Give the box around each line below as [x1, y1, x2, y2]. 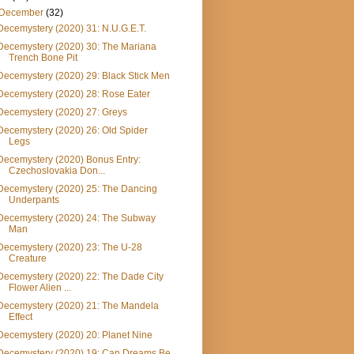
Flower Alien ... [8, 282, 71, 294]
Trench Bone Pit [8, 52, 77, 64]
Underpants [8, 194, 59, 206]
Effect [8, 311, 32, 323]
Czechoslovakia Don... [8, 165, 105, 177]
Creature [8, 253, 47, 265]
